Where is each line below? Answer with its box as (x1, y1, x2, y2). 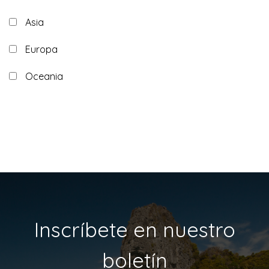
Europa (25, 43, 58, 55)
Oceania (25, 70, 63, 82)
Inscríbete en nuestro (34, 217, 235, 243)
